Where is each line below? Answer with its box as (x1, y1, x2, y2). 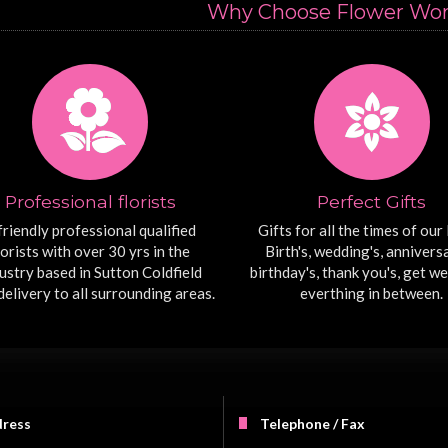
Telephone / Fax (259, 415, 365, 433)
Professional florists (4, 191, 176, 213)
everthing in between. (300, 284, 444, 303)
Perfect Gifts (317, 191, 427, 213)
